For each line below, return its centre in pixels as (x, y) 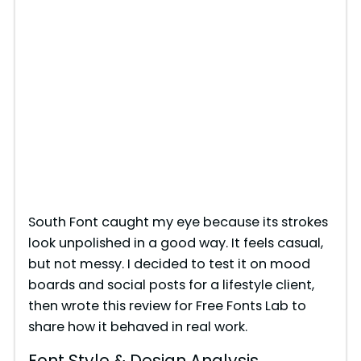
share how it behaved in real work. (137, 326)
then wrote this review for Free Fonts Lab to (167, 305)
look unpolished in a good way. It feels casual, (175, 243)
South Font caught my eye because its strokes (178, 222)
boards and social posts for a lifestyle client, (171, 284)
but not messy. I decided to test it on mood (169, 263)
